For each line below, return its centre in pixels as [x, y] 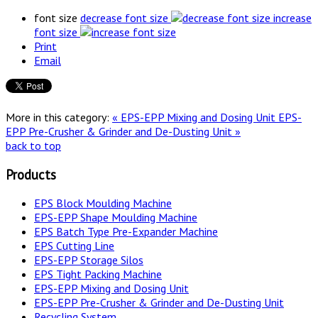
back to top [33, 146]
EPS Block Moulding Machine [103, 203]
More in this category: [57, 117]
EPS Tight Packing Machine [98, 274]
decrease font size [124, 18]
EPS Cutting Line [74, 246]
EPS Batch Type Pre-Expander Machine [126, 232]
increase [292, 18]
